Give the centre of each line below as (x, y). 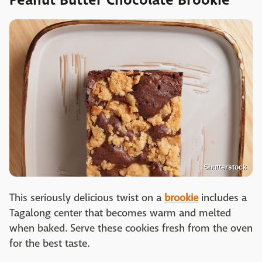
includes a (223, 198)
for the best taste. (49, 243)
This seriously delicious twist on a (87, 198)
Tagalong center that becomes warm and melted (120, 213)
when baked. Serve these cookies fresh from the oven (131, 228)
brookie (181, 198)
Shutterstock (225, 167)
